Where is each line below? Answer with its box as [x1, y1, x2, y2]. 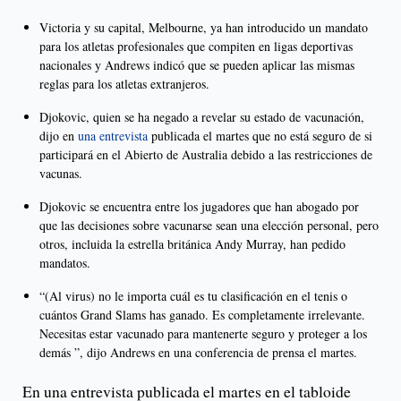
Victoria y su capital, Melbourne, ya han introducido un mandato [39, 19, 368, 37]
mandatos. [39, 254, 90, 272]
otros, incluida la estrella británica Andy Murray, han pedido [39, 235, 346, 253]
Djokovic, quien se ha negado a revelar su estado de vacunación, [39, 108, 364, 126]
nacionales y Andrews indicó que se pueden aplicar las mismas [39, 56, 354, 74]
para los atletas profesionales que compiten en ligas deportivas [39, 38, 353, 55]
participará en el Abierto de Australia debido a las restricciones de [39, 146, 372, 164]
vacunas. [39, 165, 82, 183]
